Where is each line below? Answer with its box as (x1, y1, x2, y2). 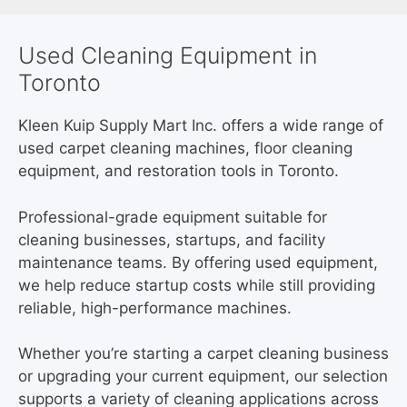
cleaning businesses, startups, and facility (18, 230, 325, 249)
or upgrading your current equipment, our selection (18, 367, 388, 386)
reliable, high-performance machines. (18, 298, 292, 317)
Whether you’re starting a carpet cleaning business (18, 344, 389, 363)
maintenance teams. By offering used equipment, (18, 253, 378, 272)
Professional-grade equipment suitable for (18, 207, 327, 226)
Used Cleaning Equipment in (18, 42, 317, 70)
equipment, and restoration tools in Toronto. (18, 162, 339, 181)
